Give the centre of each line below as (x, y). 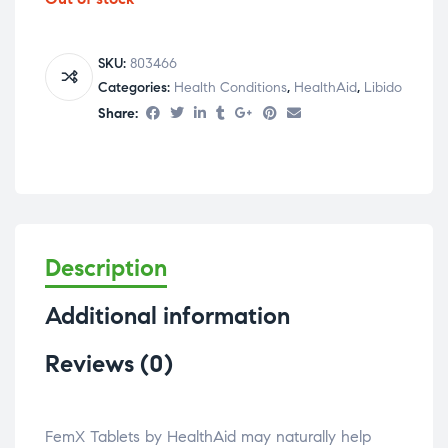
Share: (118, 113)
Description (106, 268)
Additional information (167, 316)
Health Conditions (230, 87)
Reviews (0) (109, 364)
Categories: (136, 87)
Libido (383, 87)
